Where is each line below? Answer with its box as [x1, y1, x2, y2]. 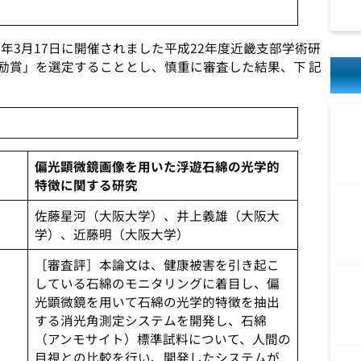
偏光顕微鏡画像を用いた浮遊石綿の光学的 [34, 157, 280, 176]
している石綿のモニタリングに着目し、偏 [34, 274, 280, 293]
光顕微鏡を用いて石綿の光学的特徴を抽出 [34, 293, 280, 311]
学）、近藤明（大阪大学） [34, 225, 189, 243]
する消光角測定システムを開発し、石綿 [34, 311, 267, 330]
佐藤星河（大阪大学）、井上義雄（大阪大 [34, 206, 280, 225]
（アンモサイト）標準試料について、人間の [34, 330, 291, 348]
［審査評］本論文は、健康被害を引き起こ [34, 255, 280, 274]
